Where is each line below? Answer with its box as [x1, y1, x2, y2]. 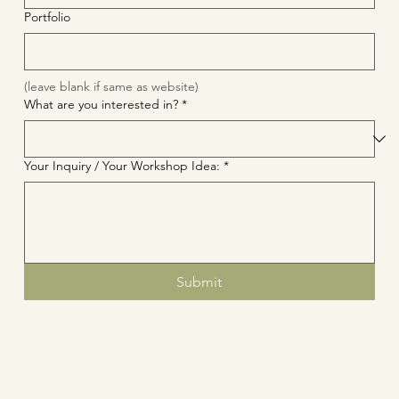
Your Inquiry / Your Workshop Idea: [24, 158, 221, 174]
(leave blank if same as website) [24, 78, 199, 94]
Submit [176, 273, 223, 290]
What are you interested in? [24, 96, 179, 112]
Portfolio [24, 9, 71, 25]
